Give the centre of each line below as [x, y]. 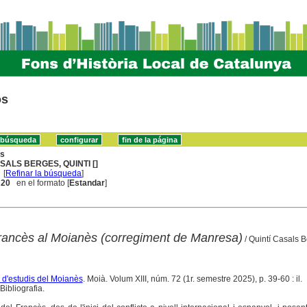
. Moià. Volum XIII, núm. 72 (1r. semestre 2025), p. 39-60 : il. [192, 279]
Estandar [87, 183]
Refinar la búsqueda [44, 173]
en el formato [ [40, 183]
